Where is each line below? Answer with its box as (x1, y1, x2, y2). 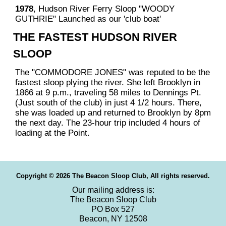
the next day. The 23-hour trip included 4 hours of (15, 118, 200, 128)
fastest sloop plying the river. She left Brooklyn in (15, 77, 200, 88)
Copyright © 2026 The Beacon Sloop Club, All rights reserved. (16, 172, 210, 180)
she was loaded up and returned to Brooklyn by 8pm (15, 107, 211, 118)
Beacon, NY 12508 (79, 214, 147, 223)
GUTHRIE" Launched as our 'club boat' (15, 13, 161, 24)
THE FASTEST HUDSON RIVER (13, 30, 177, 43)
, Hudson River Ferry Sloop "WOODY (33, 3, 175, 14)
